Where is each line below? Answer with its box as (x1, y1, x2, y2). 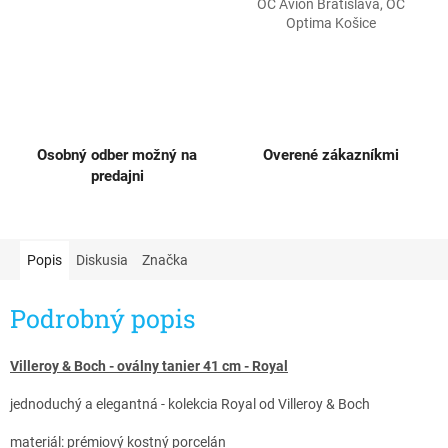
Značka (142, 251, 188, 268)
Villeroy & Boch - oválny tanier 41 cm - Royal (10, 358, 288, 375)
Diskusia (76, 251, 128, 268)
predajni (90, 166, 144, 185)
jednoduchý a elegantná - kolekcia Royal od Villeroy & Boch (10, 396, 373, 413)
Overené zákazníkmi (263, 145, 399, 164)
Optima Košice (286, 14, 376, 31)
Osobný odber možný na (37, 145, 197, 164)
